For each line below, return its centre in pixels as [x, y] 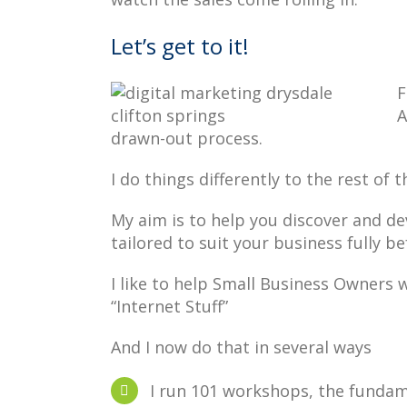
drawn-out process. [187, 138]
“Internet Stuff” [169, 306]
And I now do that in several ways [241, 347]
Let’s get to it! [180, 46]
